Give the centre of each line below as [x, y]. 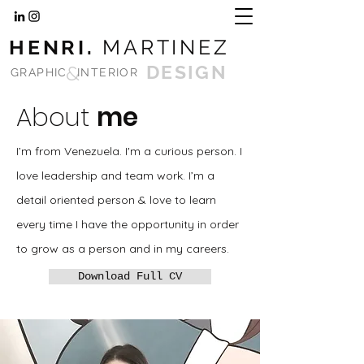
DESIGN [187, 72]
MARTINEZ [166, 47]
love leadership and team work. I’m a [115, 175]
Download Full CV [130, 276]
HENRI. [56, 47]
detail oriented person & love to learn [116, 200]
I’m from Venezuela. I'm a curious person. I [129, 151]
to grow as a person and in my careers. [123, 249]
